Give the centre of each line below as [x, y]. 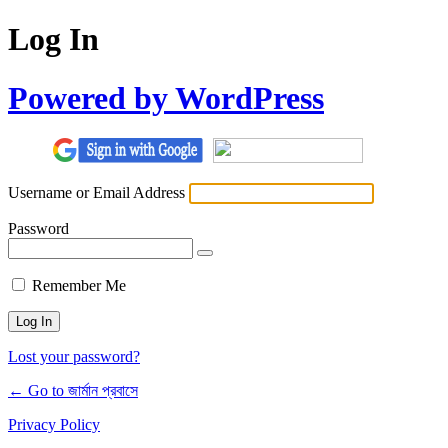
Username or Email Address [96, 193]
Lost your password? [74, 357]
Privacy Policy [54, 425]
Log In [53, 39]
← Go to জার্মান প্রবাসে [73, 391]
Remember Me [79, 286]
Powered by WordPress [166, 97]
